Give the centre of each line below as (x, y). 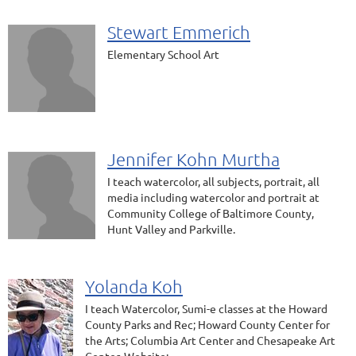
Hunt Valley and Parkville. (171, 229)
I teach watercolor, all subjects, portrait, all (213, 181)
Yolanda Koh (134, 286)
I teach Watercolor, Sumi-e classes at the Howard (206, 308)
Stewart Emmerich (179, 32)
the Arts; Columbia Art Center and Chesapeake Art (210, 340)
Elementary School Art (163, 54)
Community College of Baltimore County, (211, 213)
